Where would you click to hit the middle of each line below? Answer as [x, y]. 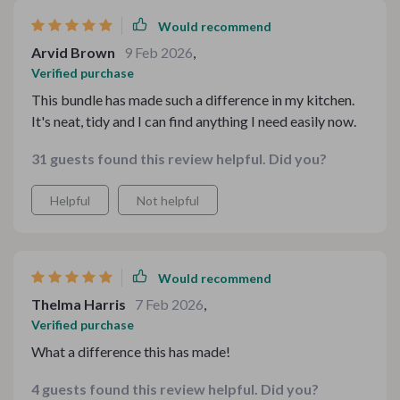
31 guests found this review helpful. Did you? [179, 158]
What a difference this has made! [131, 351]
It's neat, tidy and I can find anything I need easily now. [194, 121]
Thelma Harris [79, 304]
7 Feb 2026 [169, 304]
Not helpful [168, 200]
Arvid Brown [73, 52]
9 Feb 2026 [158, 52]
